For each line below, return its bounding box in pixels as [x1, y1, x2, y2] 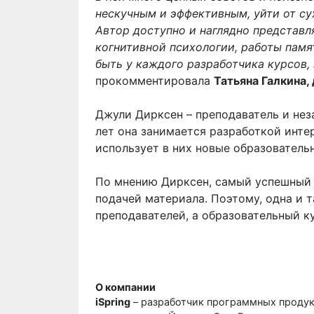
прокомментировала [95, 74, 214, 88]
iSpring [95, 296, 130, 308]
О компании [95, 281, 156, 293]
